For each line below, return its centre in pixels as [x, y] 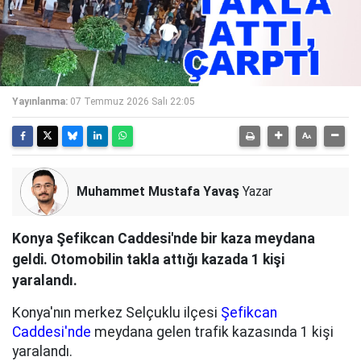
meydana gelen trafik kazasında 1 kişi [212, 332]
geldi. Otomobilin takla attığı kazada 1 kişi [148, 259]
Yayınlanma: [40, 102]
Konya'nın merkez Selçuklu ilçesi [116, 313]
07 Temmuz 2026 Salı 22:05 [133, 102]
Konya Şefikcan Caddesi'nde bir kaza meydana [164, 239]
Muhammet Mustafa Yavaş [158, 191]
